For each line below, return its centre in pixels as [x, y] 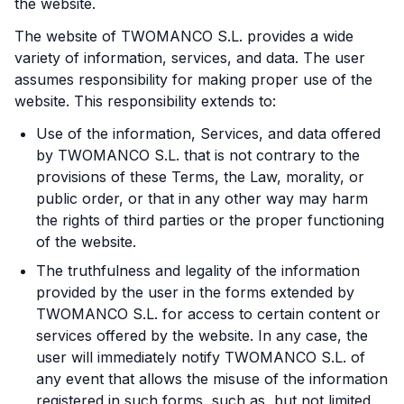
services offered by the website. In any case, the [202, 335]
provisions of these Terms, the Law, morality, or [200, 177]
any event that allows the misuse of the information [212, 379]
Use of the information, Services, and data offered [208, 133]
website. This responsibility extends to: [145, 101]
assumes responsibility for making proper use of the [193, 79]
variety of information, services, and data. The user [190, 58]
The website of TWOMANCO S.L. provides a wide [184, 36]
